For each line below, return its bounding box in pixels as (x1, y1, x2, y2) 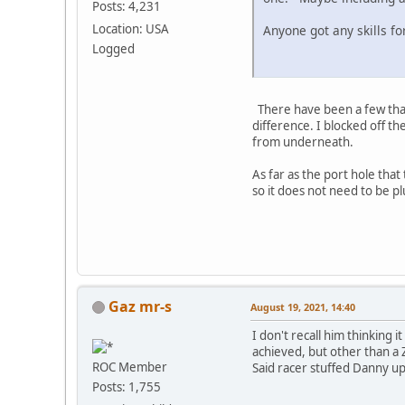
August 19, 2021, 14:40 (250, 299, 355, 314)
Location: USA (92, 20, 169, 37)
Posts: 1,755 (92, 378, 161, 395)
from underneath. (252, 133, 353, 150)
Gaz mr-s (108, 296, 172, 316)
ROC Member (92, 358, 167, 375)
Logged (92, 40, 135, 57)
